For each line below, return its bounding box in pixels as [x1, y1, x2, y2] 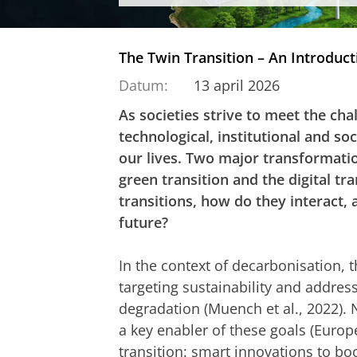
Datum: [119, 75, 168, 95]
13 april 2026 [193, 75, 280, 95]
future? [119, 213, 168, 233]
